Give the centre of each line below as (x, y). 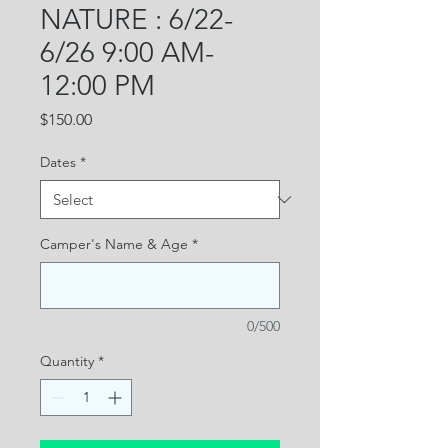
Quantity (67, 361)
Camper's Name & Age (114, 244)
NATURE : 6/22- (136, 20)
